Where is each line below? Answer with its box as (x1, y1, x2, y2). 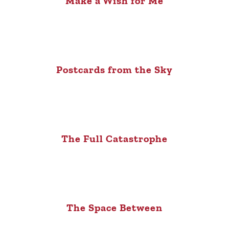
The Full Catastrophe (61, 132, 168, 145)
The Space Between (66, 201, 163, 214)
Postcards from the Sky (56, 63, 173, 76)
